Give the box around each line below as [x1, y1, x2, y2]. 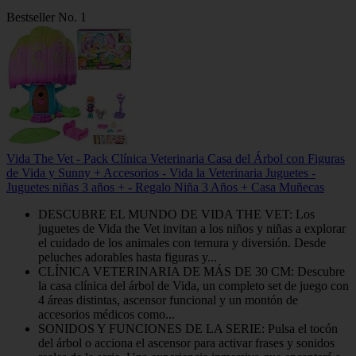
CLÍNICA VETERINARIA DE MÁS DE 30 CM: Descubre [38, 265, 345, 279]
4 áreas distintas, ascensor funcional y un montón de [38, 293, 298, 308]
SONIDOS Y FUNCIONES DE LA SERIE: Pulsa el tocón [38, 322, 338, 336]
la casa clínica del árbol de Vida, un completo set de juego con [38, 279, 349, 293]
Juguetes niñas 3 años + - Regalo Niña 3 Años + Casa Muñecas [6, 180, 324, 195]
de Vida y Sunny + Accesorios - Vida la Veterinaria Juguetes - [6, 166, 315, 180]
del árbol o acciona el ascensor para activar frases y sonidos [38, 336, 335, 350]
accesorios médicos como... [38, 308, 175, 322]
